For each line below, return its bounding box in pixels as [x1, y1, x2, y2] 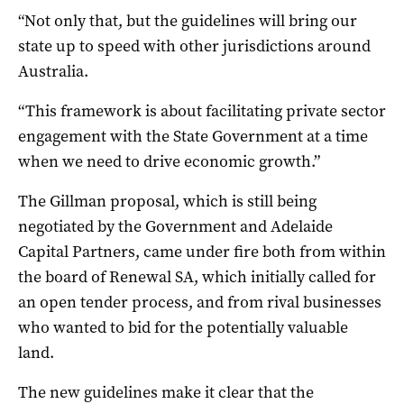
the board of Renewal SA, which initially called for [18, 265, 376, 288]
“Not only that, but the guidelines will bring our [18, 9, 357, 32]
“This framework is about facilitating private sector [18, 99, 386, 122]
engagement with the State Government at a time [18, 124, 368, 147]
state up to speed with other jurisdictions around [18, 34, 371, 57]
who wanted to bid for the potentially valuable [18, 316, 348, 338]
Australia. [18, 60, 88, 82]
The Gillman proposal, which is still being [18, 189, 317, 212]
